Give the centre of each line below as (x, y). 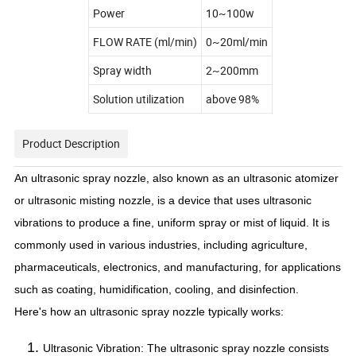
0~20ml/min (236, 42)
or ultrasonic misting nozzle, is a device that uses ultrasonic (163, 201)
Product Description (72, 144)
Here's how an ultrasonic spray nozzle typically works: (149, 312)
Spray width (122, 71)
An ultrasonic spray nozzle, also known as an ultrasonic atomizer (177, 178)
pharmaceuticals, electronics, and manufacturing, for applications (178, 267)
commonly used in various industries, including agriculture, (161, 245)
